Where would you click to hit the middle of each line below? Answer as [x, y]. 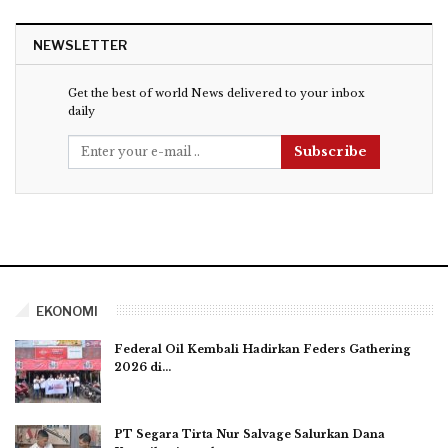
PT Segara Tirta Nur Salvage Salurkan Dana [249, 434]
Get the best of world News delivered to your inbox [216, 93]
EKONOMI [67, 310]
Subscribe [330, 152]
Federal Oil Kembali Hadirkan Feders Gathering [262, 348]
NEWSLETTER [80, 45]
